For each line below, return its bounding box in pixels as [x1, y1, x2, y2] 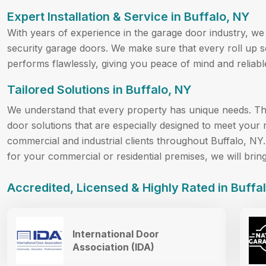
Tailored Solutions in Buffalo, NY [7, 82, 191, 97]
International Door [72, 227, 159, 240]
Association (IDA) [72, 240, 154, 253]
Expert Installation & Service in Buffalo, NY [7, 9, 249, 24]
